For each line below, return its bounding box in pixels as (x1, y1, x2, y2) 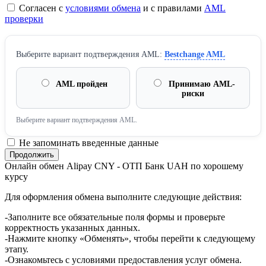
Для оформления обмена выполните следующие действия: (5, 192, 242, 202)
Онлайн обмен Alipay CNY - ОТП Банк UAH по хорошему (5, 161, 243, 172)
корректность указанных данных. (5, 223, 140, 233)
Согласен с (17, 3, 65, 14)
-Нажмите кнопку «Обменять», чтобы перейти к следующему (5, 233, 255, 244)
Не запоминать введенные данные (17, 138, 159, 148)
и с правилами (141, 3, 204, 14)
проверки (5, 14, 43, 24)
